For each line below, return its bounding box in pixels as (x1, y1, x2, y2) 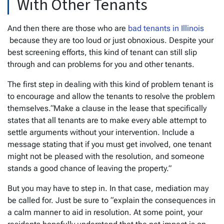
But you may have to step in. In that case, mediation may (7, 183, 208, 193)
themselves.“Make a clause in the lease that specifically (7, 103, 206, 113)
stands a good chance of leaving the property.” (7, 163, 171, 173)
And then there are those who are (7, 23, 128, 33)
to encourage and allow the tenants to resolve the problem (7, 91, 215, 101)
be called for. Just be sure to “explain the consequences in (7, 195, 215, 205)
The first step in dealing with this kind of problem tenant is (7, 79, 213, 89)
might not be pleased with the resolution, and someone (7, 151, 204, 161)
